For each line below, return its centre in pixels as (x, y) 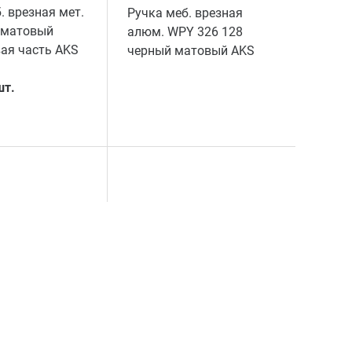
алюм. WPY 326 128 (185, 32)
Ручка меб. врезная (185, 13)
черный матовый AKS (191, 51)
